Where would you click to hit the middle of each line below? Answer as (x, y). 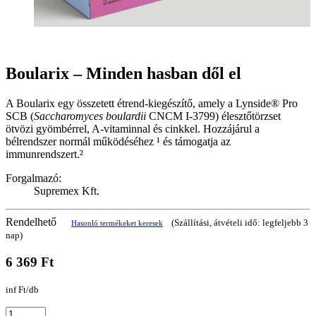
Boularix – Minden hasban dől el (123, 74)
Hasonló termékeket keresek (117, 223)
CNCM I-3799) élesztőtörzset (213, 116)
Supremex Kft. (67, 190)
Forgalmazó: (34, 178)
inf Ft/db (22, 290)
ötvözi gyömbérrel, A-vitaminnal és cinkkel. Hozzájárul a (133, 128)
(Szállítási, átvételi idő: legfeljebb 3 (239, 222)
